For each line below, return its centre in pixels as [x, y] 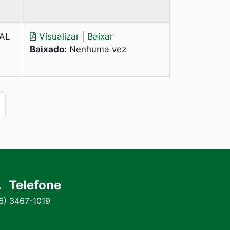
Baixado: [48, 49]
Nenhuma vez [97, 49]
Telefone [35, 185]
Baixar [100, 36]
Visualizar [59, 36]
